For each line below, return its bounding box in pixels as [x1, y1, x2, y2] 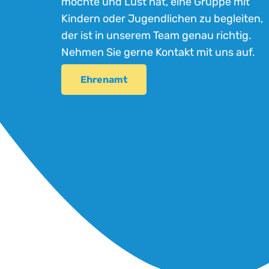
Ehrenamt [80, 73, 127, 85]
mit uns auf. [194, 46, 255, 59]
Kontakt [156, 46, 194, 59]
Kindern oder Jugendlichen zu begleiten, [61, 12, 263, 26]
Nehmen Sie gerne [61, 46, 156, 59]
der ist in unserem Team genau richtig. [61, 29, 252, 43]
